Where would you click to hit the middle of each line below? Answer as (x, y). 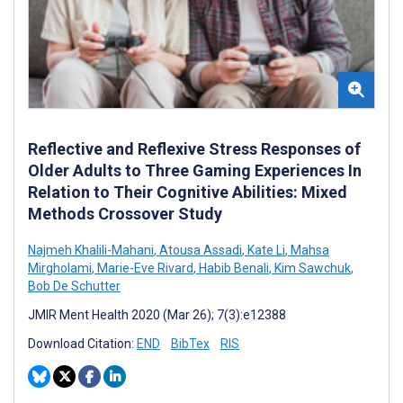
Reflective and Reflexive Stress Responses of (194, 148)
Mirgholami (60, 268)
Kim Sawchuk (311, 268)
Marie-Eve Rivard (144, 268)
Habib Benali (233, 268)
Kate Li (265, 250)
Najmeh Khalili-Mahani (91, 250)
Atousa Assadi (199, 250)
